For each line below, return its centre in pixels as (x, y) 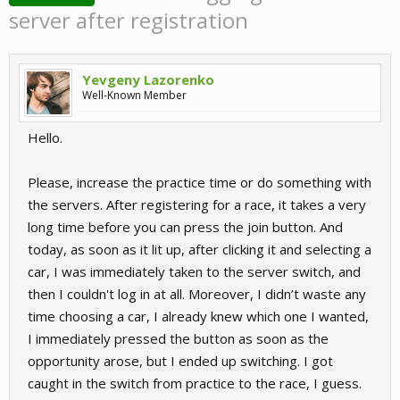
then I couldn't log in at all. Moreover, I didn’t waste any (197, 294)
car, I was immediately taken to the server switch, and (194, 271)
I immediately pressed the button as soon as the (178, 338)
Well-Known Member (134, 95)
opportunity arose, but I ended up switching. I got (180, 361)
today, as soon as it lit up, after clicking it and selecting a (200, 249)
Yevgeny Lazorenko (148, 79)
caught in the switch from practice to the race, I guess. (195, 383)
